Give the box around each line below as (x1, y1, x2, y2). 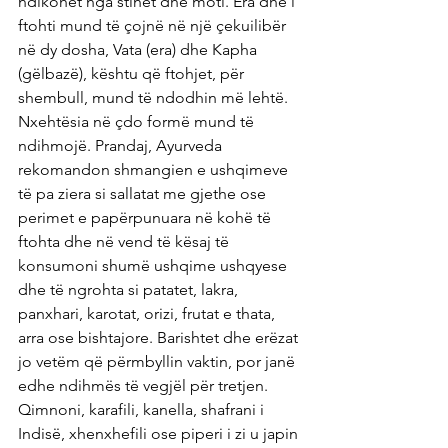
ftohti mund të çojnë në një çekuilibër (18, 16, 290, 36)
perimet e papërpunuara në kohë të (18, 208, 275, 228)
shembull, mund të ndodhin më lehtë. (18, 88, 292, 108)
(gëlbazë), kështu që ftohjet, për (18, 64, 248, 84)
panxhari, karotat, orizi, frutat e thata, (18, 304, 279, 324)
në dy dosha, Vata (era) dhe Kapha (18, 40, 261, 60)
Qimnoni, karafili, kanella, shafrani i (18, 400, 268, 420)
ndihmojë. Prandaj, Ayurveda (18, 136, 226, 156)
